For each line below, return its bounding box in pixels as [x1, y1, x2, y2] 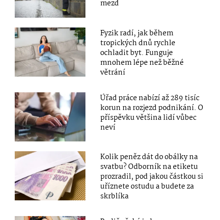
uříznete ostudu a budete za [100, 180, 194, 192]
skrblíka [100, 190, 129, 202]
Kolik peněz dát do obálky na [100, 151, 198, 163]
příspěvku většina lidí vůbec [100, 111, 197, 124]
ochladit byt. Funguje [100, 47, 173, 59]
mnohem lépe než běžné [100, 56, 184, 69]
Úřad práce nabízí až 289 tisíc [100, 92, 200, 104]
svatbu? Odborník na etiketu [100, 161, 198, 173]
